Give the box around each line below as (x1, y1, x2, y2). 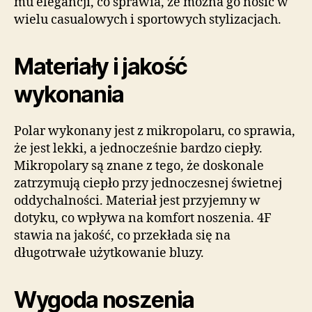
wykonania (14, 81, 125, 109)
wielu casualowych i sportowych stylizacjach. (14, 12, 281, 29)
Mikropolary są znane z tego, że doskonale (14, 158, 264, 175)
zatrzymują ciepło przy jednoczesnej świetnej (14, 175, 282, 192)
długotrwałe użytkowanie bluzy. (14, 245, 204, 262)
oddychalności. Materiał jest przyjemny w (14, 193, 260, 210)
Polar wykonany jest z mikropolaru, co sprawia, (14, 123, 295, 140)
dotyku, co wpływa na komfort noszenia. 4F (14, 210, 272, 227)
